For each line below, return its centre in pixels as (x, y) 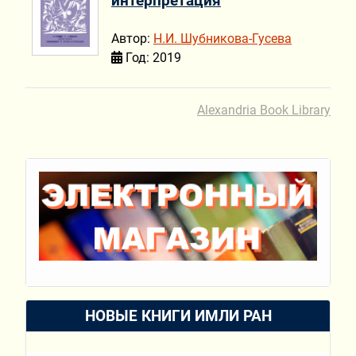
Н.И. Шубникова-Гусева (222, 39)
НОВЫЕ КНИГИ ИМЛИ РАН (178, 316)
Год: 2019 (152, 58)
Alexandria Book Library (264, 110)
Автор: (132, 39)
